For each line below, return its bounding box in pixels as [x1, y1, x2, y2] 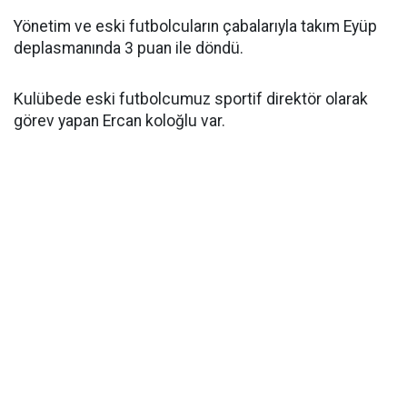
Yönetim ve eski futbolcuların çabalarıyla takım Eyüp [14, 17, 377, 35]
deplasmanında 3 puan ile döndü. [14, 39, 243, 57]
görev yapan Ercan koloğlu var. [14, 112, 225, 130]
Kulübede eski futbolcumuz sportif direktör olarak [14, 90, 368, 108]
